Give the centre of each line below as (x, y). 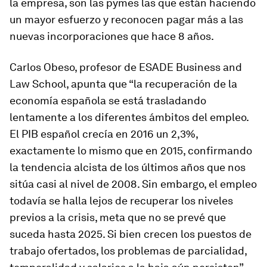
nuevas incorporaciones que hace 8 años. (112, 36)
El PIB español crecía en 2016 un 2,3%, (104, 134)
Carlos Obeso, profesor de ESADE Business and (126, 67)
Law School (38, 84)
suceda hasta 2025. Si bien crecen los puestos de (131, 234)
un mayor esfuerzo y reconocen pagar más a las (126, 19)
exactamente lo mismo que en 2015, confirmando (131, 150)
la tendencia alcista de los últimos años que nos (128, 167)
